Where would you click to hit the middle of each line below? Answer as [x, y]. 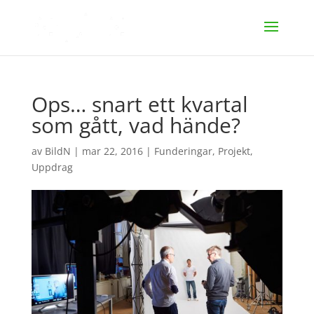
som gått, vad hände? [136, 125]
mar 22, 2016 [112, 151]
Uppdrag [52, 167]
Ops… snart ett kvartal [139, 104]
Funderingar [183, 151]
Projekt [234, 151]
